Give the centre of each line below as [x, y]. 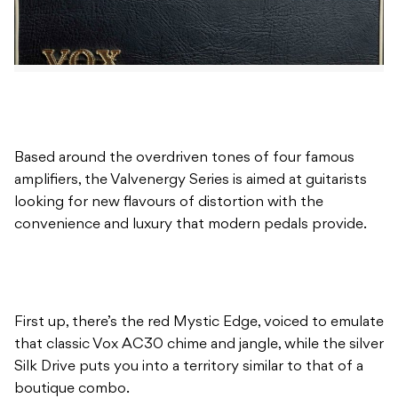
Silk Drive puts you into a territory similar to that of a [189, 367]
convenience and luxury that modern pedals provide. [192, 225]
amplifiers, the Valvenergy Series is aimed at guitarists [191, 181]
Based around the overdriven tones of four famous [184, 159]
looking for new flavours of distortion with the [169, 203]
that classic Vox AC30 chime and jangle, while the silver [199, 345]
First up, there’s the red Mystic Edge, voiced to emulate [199, 323]
